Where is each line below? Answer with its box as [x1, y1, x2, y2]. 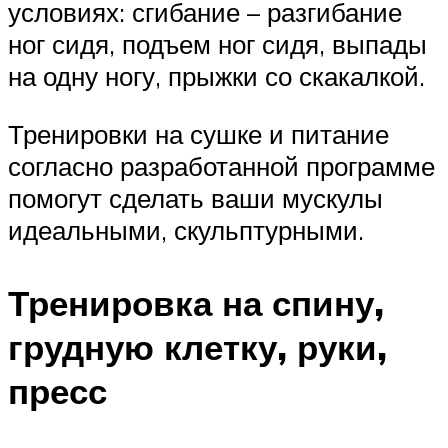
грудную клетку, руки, [8, 324, 387, 369]
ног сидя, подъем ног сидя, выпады [8, 27, 427, 60]
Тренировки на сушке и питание [8, 117, 389, 150]
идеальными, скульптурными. [8, 213, 364, 246]
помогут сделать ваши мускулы [8, 181, 383, 214]
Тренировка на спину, [8, 280, 384, 325]
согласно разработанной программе [8, 149, 435, 182]
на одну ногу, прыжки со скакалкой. [8, 59, 425, 92]
